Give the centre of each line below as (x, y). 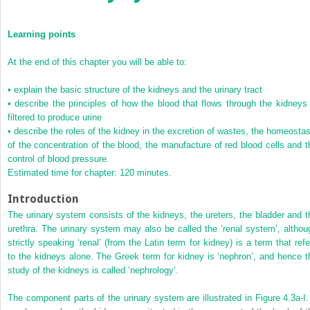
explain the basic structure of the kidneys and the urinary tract (138, 89)
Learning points (42, 34)
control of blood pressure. (58, 158)
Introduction (43, 199)
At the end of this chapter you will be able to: (97, 62)
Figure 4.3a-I (281, 298)
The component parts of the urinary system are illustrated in (131, 298)
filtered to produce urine (55, 117)
